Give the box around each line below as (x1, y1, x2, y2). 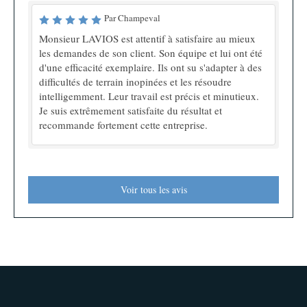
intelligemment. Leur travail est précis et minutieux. (39, 88, 259, 103)
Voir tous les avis (120, 182, 187, 196)
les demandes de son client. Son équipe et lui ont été (39, 45, 262, 60)
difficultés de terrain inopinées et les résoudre (39, 74, 232, 88)
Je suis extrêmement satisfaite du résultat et (39, 103, 222, 117)
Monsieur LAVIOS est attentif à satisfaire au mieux (39, 31, 256, 45)
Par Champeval (104, 11, 160, 24)
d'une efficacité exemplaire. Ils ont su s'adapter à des (39, 60, 262, 74)
